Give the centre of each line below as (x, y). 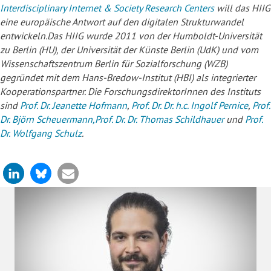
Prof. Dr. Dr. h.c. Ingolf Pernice (190, 106)
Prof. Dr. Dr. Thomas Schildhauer (159, 119)
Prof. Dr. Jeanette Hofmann (73, 106)
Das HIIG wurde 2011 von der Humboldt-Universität (155, 36)
